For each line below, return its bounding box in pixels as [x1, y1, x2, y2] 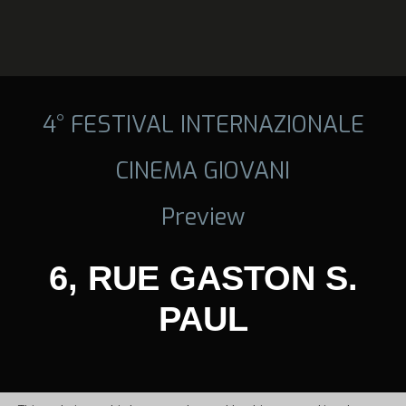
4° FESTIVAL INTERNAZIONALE [42, 108, 364, 140]
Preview [161, 200, 245, 232]
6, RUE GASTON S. [48, 258, 358, 297]
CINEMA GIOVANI [116, 154, 290, 186]
